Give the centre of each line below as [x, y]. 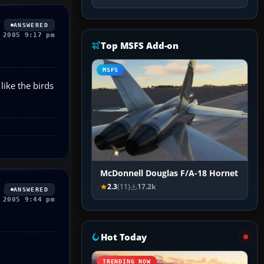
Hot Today [124, 237]
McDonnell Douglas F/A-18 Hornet [169, 174]
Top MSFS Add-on [140, 46]
